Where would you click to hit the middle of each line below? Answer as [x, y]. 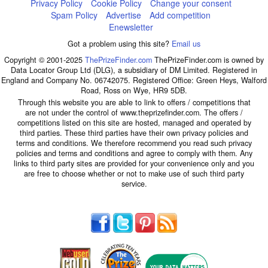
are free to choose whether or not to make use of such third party [134, 173]
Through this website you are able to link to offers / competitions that [134, 102]
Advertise [124, 15]
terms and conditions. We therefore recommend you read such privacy [134, 143]
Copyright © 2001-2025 [45, 60]
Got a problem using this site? [120, 44]
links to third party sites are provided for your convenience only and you [134, 163]
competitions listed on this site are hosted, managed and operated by [134, 123]
